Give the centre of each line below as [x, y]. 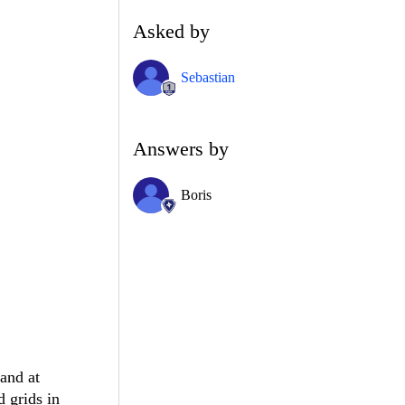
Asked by [171, 31]
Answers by [181, 148]
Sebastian [208, 77]
